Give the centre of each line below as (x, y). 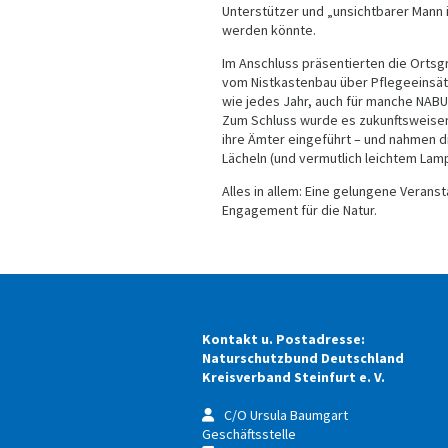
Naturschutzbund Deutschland (303, 358)
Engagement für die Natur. (299, 210)
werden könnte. (269, 30)
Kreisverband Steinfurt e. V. (293, 377)
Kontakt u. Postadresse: (283, 339)
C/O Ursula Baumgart (286, 415)
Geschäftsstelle (249, 434)
